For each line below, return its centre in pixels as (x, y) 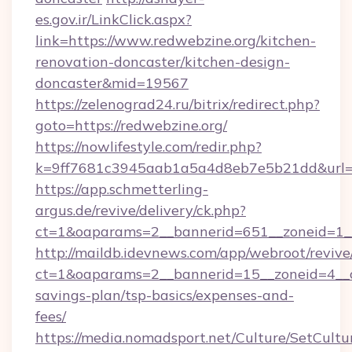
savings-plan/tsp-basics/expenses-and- (165, 295)
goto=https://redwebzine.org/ (131, 125)
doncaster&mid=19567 (112, 83)
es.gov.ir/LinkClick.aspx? (114, 19)
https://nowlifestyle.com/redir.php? (148, 147)
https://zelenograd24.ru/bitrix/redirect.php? (178, 104)
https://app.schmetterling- (122, 189)
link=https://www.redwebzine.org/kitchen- (176, 40)
